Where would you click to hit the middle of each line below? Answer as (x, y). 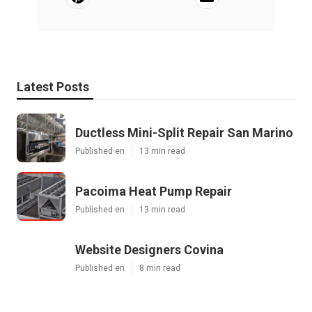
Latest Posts (53, 86)
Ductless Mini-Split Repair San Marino (184, 132)
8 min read (160, 268)
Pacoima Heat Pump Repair (154, 191)
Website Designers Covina (149, 249)
